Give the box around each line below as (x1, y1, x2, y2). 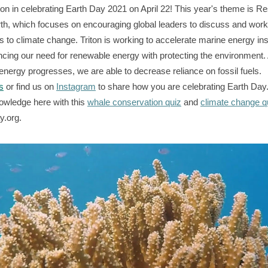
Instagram (56, 81, 96, 92)
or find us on (4, 81, 56, 92)
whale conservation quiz (87, 97, 181, 107)
